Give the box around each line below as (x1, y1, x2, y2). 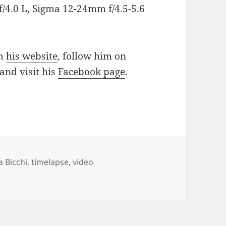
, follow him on (58, 49, 127, 63)
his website (6, 49, 58, 63)
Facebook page (58, 65, 126, 79)
